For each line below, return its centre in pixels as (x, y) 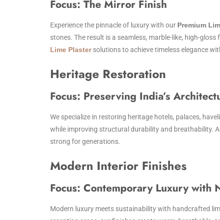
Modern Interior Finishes (118, 166)
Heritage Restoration (108, 74)
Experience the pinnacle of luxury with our (114, 25)
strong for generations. (85, 141)
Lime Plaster (71, 50)
